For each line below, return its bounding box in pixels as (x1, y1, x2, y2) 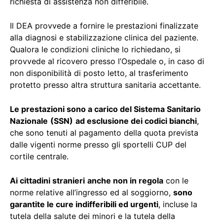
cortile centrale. (10, 151, 69, 161)
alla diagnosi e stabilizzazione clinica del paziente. (10, 33, 198, 42)
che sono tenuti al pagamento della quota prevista (10, 128, 198, 138)
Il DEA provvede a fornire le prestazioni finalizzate (10, 21, 198, 31)
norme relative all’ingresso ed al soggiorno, (10, 187, 173, 197)
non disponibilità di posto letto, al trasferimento (10, 68, 188, 78)
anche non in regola (87, 176, 163, 185)
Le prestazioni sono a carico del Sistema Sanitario (10, 104, 201, 114)
